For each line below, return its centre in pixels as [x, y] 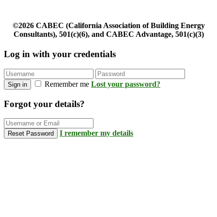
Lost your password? [126, 84]
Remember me [67, 84]
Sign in [17, 84]
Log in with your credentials [60, 54]
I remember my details [96, 133]
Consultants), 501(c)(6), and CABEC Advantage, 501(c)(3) [108, 34]
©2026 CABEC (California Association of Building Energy [108, 25]
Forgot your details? [44, 104]
